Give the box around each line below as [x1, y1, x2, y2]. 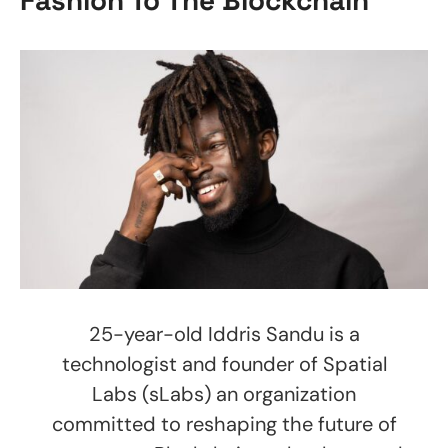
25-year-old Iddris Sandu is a [88, 321, 360, 348]
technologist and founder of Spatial [61, 351, 387, 378]
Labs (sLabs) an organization [92, 381, 356, 408]
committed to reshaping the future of [51, 411, 397, 438]
